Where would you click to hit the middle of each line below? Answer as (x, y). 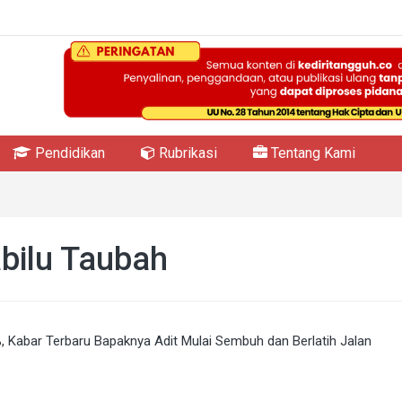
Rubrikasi (186, 153)
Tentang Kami (311, 153)
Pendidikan (68, 153)
